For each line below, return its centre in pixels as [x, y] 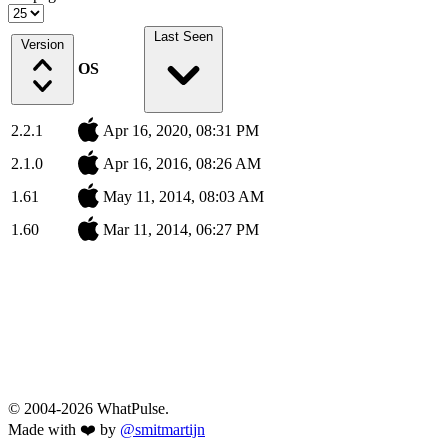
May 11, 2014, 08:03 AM [183, 197]
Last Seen [183, 37]
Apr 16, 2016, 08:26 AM [182, 164]
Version [42, 45]
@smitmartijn [162, 430]
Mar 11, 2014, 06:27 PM [181, 230]
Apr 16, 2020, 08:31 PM [181, 131]
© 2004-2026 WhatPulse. [88, 409]
